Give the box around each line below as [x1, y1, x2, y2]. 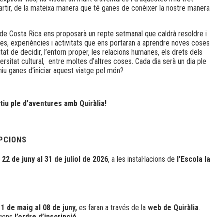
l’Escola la [177, 154, 210, 164]
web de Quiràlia [148, 202, 199, 212]
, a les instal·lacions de [108, 154, 177, 164]
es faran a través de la [77, 202, 148, 212]
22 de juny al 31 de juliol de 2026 [2, 154, 108, 164]
